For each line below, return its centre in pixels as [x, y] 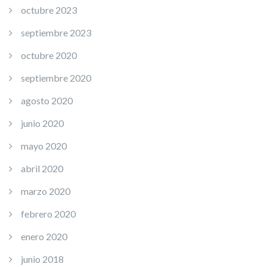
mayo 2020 [44, 146]
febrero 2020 [48, 214]
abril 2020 [42, 169]
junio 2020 [42, 123]
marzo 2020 [46, 191]
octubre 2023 [49, 10]
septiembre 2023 [56, 33]
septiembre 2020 [56, 78]
